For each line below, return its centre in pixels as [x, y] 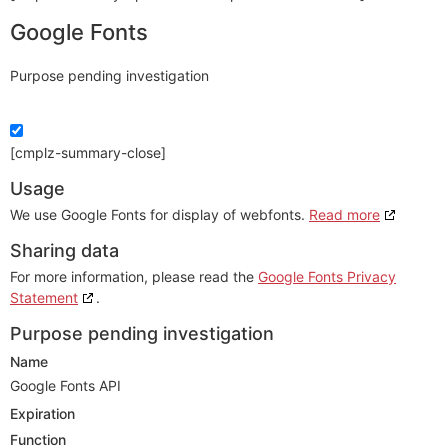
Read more [344, 214]
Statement [44, 297]
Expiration [42, 413]
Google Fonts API [65, 385]
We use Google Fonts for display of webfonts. [159, 214]
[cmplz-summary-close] [88, 152]
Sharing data [64, 250]
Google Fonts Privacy [327, 276]
